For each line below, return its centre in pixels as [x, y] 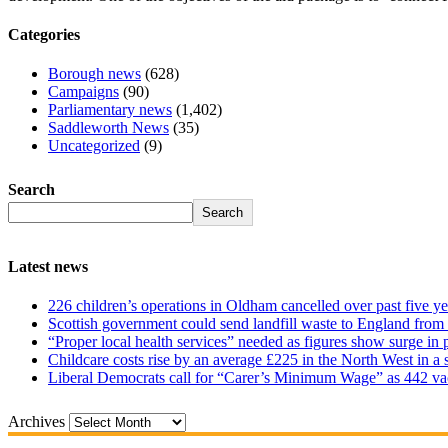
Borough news [94, 74]
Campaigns [83, 92]
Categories [44, 35]
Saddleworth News [108, 128]
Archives [36, 421]
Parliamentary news [110, 110]
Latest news [48, 266]
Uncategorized [94, 146]
